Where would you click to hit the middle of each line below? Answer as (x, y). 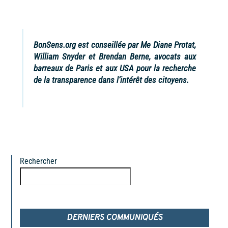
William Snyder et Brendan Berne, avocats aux (115, 57)
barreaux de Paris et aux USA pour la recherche (115, 68)
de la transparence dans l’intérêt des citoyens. (111, 80)
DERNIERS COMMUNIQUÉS (115, 218)
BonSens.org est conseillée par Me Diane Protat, (115, 45)
